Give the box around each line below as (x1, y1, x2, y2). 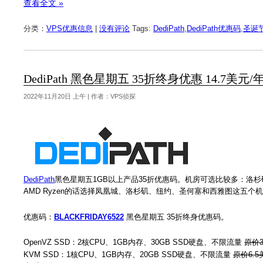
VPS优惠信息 (46, 23, 93, 33)
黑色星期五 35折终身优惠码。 (124, 212, 228, 221)
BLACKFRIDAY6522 (54, 212, 124, 221)
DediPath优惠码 (187, 23, 241, 33)
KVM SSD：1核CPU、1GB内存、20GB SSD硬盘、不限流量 (23, 250, 233, 259)
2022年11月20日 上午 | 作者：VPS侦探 (23, 93, 136, 100)
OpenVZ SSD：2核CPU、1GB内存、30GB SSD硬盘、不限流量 (23, 238, 244, 247)
